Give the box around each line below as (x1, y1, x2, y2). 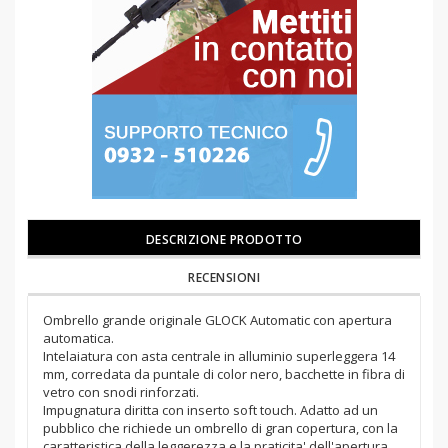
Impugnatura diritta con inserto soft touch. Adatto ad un (43, 401, 378, 420)
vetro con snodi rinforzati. (43, 383, 199, 402)
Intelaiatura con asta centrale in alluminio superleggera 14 (43, 347, 395, 366)
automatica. (43, 329, 114, 348)
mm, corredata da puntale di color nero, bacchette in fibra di (43, 365, 405, 384)
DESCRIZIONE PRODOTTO (145, 231, 303, 249)
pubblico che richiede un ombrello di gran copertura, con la (43, 419, 398, 438)
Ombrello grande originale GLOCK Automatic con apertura (43, 311, 392, 330)
